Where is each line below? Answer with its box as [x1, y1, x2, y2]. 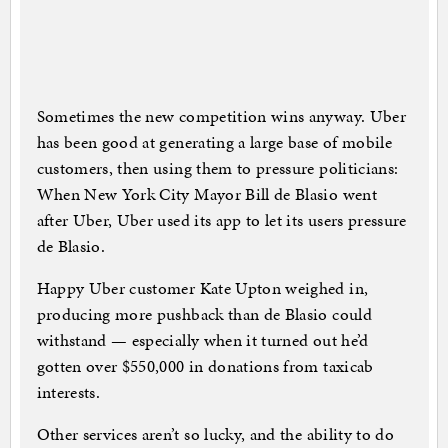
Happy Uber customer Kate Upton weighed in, [36, 276, 369, 301]
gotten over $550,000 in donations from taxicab [36, 354, 374, 379]
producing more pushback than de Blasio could [36, 302, 372, 327]
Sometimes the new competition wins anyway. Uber [36, 104, 406, 129]
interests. [36, 380, 100, 405]
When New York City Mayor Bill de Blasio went [36, 182, 377, 207]
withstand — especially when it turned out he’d [36, 328, 369, 353]
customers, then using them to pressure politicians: [36, 156, 399, 181]
